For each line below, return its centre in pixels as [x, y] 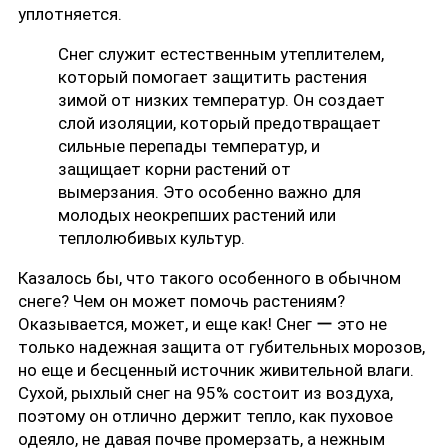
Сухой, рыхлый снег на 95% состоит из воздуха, [205, 392]
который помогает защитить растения [212, 76]
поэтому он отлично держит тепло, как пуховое [205, 415]
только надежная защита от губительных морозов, [221, 346]
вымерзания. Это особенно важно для [209, 191]
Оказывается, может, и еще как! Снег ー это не [202, 323]
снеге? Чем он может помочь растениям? [181, 300]
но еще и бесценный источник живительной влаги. [216, 369]
